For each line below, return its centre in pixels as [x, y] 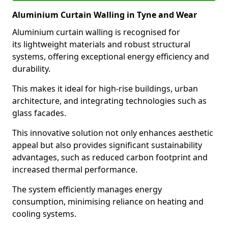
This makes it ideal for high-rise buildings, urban [105, 89]
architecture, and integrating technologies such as [109, 101]
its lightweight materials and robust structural [101, 44]
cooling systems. [44, 214]
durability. [31, 69]
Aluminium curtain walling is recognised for [96, 32]
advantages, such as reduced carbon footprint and [110, 157]
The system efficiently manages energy [87, 189]
